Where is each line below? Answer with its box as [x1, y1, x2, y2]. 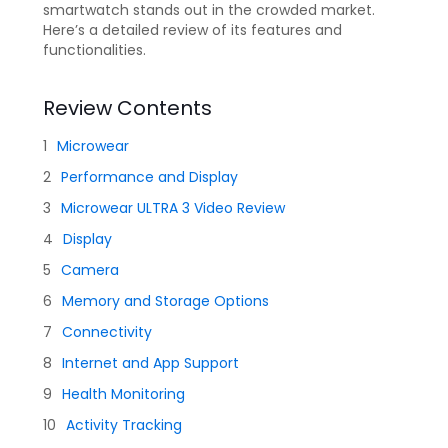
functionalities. [43, 40, 146, 60]
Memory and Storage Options [62, 291, 269, 311]
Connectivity [62, 322, 152, 342]
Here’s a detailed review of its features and [43, 20, 342, 40]
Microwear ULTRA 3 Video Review [61, 198, 285, 218]
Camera [61, 260, 119, 280]
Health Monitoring [62, 384, 185, 404]
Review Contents [43, 94, 212, 122]
